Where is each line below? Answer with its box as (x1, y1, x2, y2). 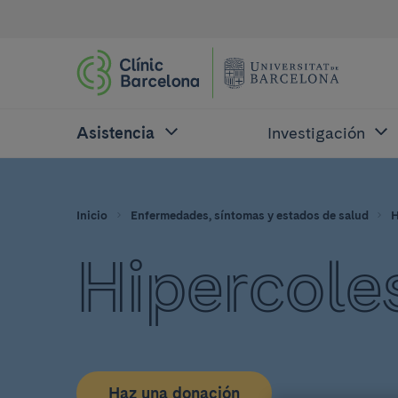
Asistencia (76, 123, 155, 142)
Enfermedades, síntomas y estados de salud (130, 207, 369, 222)
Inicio (76, 207, 107, 222)
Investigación (267, 123, 365, 142)
